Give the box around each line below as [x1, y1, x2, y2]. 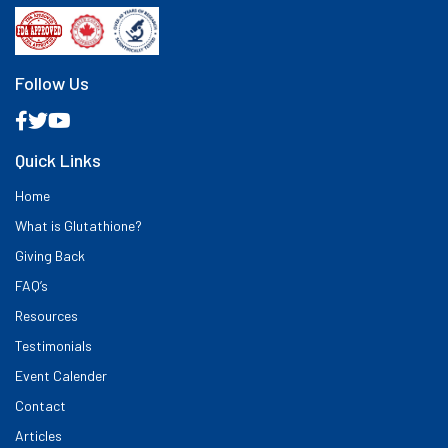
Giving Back [15, 246, 85, 264]
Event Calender [15, 366, 107, 384]
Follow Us [15, 71, 89, 94]
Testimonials [15, 336, 92, 354]
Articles [15, 426, 62, 444]
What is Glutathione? [15, 216, 142, 234]
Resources [15, 306, 78, 324]
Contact [15, 396, 66, 414]
